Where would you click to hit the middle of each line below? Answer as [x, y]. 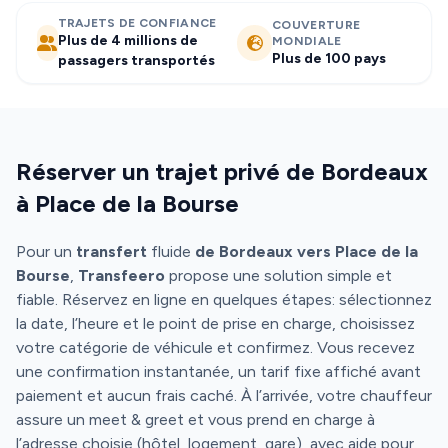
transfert [111, 251]
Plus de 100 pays [329, 58]
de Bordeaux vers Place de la [306, 251]
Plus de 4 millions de [127, 40]
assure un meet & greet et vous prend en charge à [195, 419]
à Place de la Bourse [127, 203]
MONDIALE [307, 41]
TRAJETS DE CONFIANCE [137, 23]
